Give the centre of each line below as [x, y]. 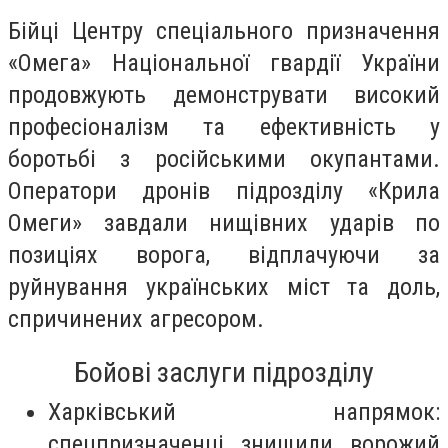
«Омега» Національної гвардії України [224, 62]
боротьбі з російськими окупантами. [224, 158]
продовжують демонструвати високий [224, 94]
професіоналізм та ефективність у [224, 126]
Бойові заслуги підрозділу [224, 373]
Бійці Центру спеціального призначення [224, 30]
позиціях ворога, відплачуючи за [224, 254]
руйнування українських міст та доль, [224, 286]
